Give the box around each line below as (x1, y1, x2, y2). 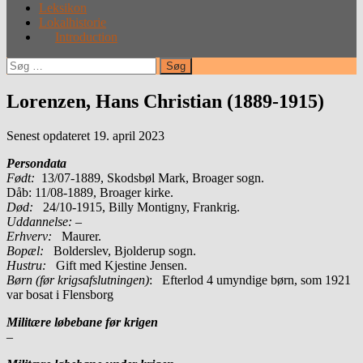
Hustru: (6, 258, 46, 272)
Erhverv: (6, 228, 62, 243)
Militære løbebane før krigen (6, 314, 158, 329)
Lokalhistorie (39, 15, 106, 29)
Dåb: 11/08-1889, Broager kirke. (6, 185, 173, 199)
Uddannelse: (6, 214, 75, 228)
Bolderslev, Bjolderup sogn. (44, 243, 196, 258)
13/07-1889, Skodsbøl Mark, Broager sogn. (35, 170, 264, 185)
